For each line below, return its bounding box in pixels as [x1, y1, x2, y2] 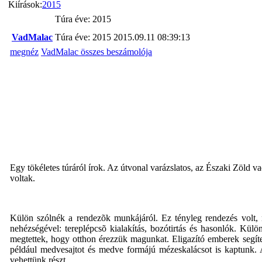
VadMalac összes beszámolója [41, 46, 152, 57]
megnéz [10, 46, 39, 57]
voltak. [10, 173, 35, 183]
